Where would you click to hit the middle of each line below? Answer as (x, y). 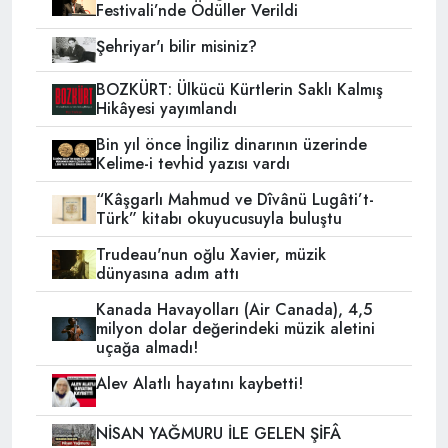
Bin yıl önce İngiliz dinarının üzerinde (231, 145)
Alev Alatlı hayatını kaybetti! (199, 384)
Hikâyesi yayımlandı (166, 109)
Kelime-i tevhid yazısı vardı (192, 164)
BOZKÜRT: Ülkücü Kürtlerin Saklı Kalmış (239, 90)
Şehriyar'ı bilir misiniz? (176, 47)
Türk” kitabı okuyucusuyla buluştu (218, 219)
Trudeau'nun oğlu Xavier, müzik (210, 255)
